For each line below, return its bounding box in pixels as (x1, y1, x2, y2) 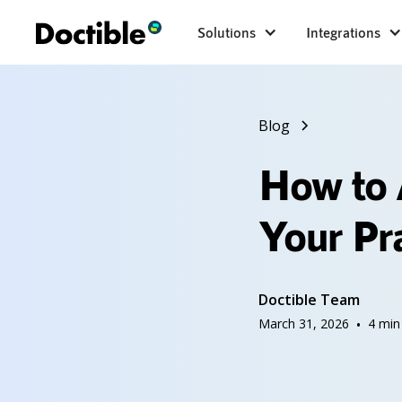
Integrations (306, 23, 380, 40)
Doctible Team (258, 290, 360, 310)
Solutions (197, 23, 256, 40)
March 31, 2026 (258, 315, 349, 332)
